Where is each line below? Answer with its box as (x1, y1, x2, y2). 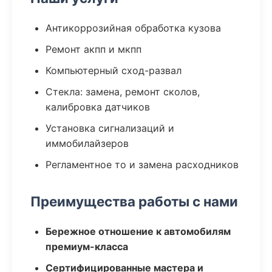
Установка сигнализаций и (46, 122, 174, 134)
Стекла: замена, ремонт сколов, (46, 86, 200, 98)
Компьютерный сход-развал (46, 64, 182, 76)
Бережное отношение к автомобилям (46, 225, 231, 237)
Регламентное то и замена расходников (46, 158, 239, 171)
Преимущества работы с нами (30, 193, 238, 209)
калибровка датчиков (46, 101, 150, 113)
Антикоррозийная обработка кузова (46, 22, 221, 34)
